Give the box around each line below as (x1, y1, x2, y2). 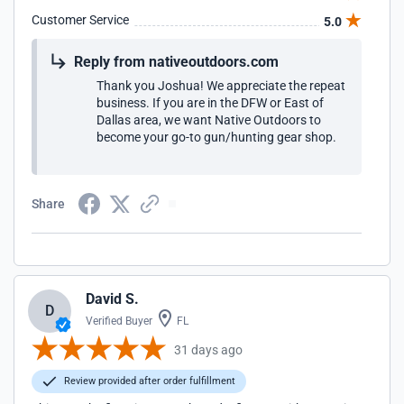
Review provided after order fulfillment (61, 375, 235, 387)
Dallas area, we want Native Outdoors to (96, 113, 321, 127)
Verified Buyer (86, 315, 152, 327)
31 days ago (174, 342, 243, 357)
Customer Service (32, 13, 129, 27)
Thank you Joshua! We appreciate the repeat (96, 78, 345, 93)
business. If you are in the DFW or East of (96, 96, 324, 110)
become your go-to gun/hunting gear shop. (96, 130, 336, 144)
